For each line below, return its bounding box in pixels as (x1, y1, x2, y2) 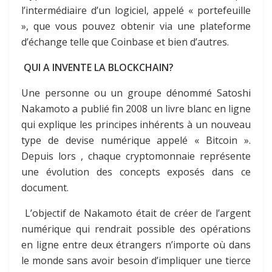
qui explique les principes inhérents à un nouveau (21, 117, 251, 131)
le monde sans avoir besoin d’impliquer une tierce (21, 253, 251, 267)
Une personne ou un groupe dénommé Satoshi (21, 86, 251, 100)
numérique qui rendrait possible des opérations (21, 222, 251, 236)
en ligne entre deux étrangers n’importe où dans (21, 237, 251, 251)
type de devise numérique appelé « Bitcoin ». (21, 133, 251, 147)
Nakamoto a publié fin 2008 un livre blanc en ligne (21, 101, 251, 115)
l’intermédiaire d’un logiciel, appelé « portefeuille (21, 3, 251, 17)
